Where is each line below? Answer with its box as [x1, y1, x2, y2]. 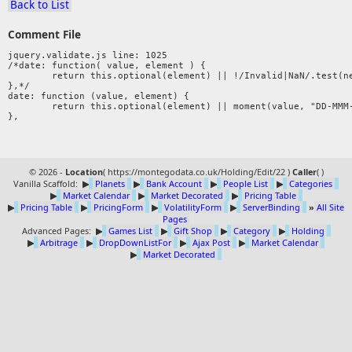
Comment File [8, 27, 81, 42]
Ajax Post [192, 236, 230, 249]
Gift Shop [173, 225, 212, 237]
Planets [95, 178, 125, 190]
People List [223, 178, 268, 190]
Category [233, 225, 270, 237]
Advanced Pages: [21, 225, 96, 237]
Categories [289, 178, 332, 190]
